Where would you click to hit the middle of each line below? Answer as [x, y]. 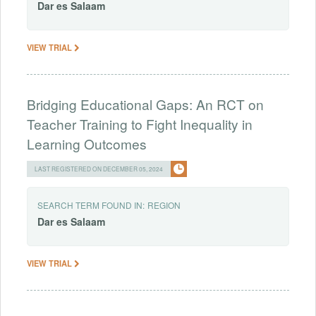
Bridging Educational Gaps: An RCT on [145, 104]
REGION [164, 205]
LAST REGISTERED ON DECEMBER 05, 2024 [99, 168]
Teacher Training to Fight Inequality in [140, 123]
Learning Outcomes [87, 143]
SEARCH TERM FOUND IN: [91, 205]
